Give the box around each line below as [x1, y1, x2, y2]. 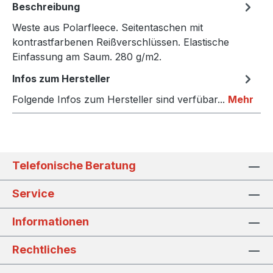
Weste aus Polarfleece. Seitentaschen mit [12, 21, 203, 34]
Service [12, 187, 54, 200]
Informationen [12, 215, 89, 229]
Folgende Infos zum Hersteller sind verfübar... [12, 93, 228, 106]
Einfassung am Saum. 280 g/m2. [12, 51, 161, 63]
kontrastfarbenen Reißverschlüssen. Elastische [12, 36, 229, 49]
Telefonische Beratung [12, 159, 136, 172]
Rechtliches [12, 243, 76, 257]
